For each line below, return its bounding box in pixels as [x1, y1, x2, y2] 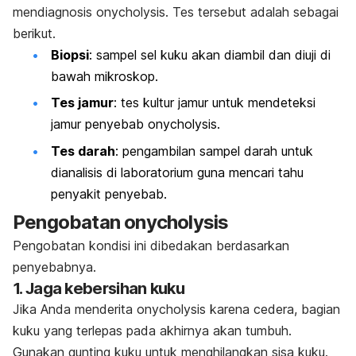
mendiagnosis [13, 3, 96, 20]
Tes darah [51, 142, 115, 159]
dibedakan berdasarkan [146, 238, 289, 254]
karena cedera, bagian [206, 301, 340, 318]
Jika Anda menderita [13, 301, 137, 318]
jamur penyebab [51, 116, 148, 133]
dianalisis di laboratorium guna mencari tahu [51, 164, 304, 180]
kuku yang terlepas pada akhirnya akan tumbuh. [13, 323, 292, 339]
